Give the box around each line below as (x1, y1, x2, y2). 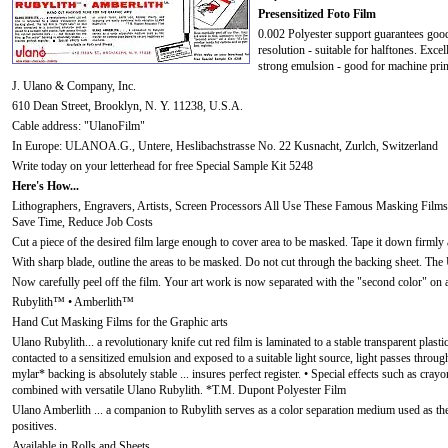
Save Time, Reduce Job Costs (12, 215, 153, 229)
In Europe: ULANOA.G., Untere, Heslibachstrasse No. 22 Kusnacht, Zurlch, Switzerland (12, 139, 438, 153)
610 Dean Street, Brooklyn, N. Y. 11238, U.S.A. (12, 99, 243, 113)
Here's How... (12, 179, 79, 193)
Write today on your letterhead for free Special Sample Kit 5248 (12, 159, 313, 173)
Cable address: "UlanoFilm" (12, 119, 145, 133)
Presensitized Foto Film (258, 7, 376, 21)
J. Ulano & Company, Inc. (12, 79, 136, 93)
